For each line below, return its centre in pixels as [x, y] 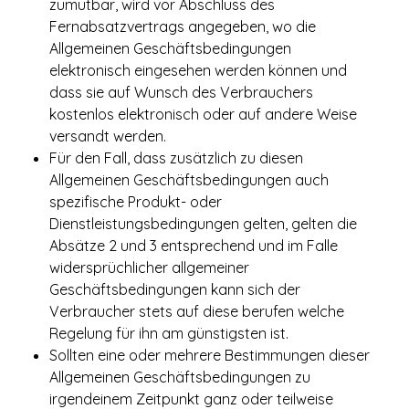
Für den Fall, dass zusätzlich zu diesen [176, 158]
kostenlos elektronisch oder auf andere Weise [203, 114]
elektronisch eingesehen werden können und [198, 70]
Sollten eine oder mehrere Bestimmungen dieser [210, 355]
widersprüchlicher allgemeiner [149, 267]
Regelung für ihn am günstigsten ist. [169, 333]
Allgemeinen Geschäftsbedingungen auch [189, 180]
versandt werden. [108, 136]
